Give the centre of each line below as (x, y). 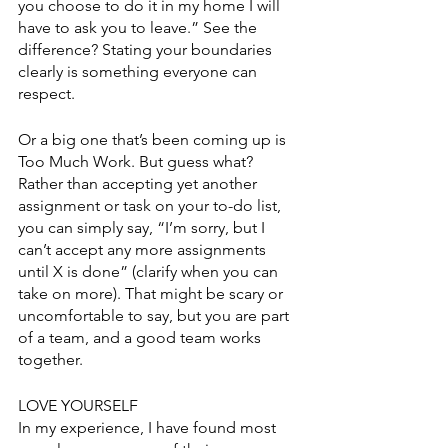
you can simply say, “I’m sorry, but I (143, 227)
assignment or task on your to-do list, (151, 205)
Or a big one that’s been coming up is (154, 139)
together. (52, 359)
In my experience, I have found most (149, 427)
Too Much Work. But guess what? (137, 161)
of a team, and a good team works (141, 337)
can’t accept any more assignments (144, 249)
